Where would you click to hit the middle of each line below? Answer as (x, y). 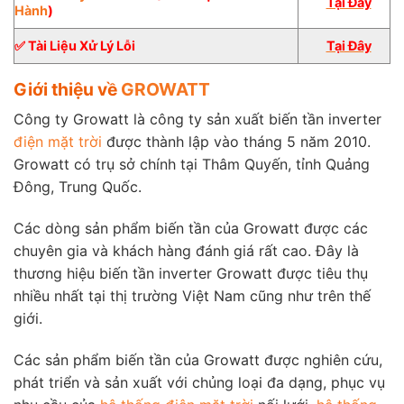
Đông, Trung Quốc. (78, 187)
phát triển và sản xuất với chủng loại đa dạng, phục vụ (199, 382)
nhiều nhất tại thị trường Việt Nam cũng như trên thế (192, 296)
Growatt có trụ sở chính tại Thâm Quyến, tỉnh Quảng (192, 165)
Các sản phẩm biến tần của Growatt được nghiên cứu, (198, 359)
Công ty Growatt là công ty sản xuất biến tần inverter (197, 119)
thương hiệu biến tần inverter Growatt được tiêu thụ (191, 274)
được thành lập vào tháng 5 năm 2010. (236, 142)
